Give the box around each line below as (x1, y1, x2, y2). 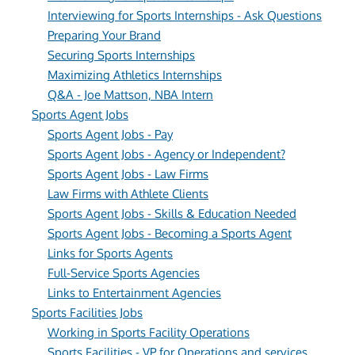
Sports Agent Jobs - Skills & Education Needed (48, 206, 296, 221)
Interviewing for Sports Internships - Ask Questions (48, 8, 322, 23)
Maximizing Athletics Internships (48, 67, 222, 82)
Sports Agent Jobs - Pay (48, 127, 173, 142)
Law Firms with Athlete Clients (48, 186, 208, 201)
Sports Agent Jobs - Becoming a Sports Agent (48, 226, 292, 241)
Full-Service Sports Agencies (48, 265, 200, 281)
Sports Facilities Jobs (32, 305, 143, 320)
